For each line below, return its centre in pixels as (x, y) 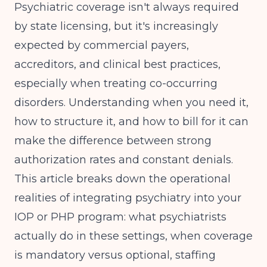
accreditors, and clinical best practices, (117, 64)
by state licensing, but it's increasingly (116, 26)
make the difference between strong (113, 141)
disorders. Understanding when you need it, (131, 103)
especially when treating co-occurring (116, 83)
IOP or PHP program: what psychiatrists (120, 217)
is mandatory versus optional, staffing (115, 255)
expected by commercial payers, (102, 45)
